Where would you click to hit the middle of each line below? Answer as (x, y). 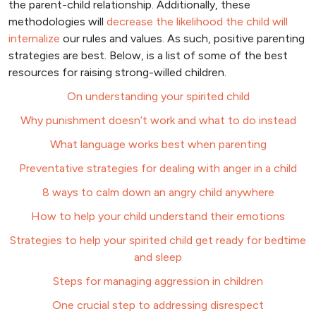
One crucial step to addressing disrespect (158, 305)
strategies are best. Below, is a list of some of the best (148, 56)
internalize (34, 39)
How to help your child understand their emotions (158, 217)
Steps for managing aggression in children (158, 281)
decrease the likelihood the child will (197, 22)
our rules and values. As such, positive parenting (182, 39)
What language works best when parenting (158, 145)
